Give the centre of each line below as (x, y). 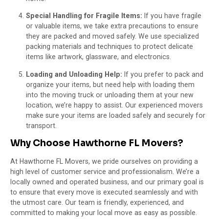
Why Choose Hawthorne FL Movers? (97, 143)
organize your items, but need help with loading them (110, 84)
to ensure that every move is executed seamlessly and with (104, 192)
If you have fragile (172, 16)
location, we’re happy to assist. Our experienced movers (115, 105)
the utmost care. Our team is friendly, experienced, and (97, 203)
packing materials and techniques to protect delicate (110, 47)
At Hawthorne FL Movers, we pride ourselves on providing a (104, 162)
